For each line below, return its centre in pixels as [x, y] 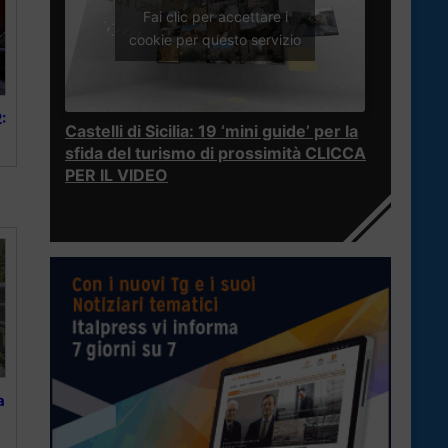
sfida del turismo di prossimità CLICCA [215, 153]
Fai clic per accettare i [215, 16]
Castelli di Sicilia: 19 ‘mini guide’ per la [211, 131]
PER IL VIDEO [116, 175]
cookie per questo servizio [215, 39]
